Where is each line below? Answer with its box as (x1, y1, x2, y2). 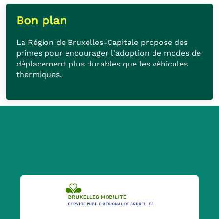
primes (16, 48, 42, 58)
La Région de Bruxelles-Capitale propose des (16, 37, 188, 47)
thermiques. (16, 69, 64, 79)
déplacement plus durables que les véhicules (16, 59, 188, 68)
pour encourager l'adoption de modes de (42, 48, 201, 58)
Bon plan (16, 13, 67, 27)
